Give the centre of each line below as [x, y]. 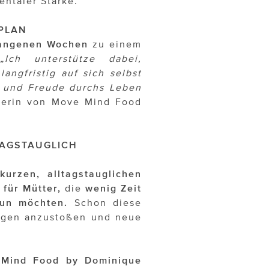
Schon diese [105, 203]
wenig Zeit [113, 188]
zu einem [115, 44]
